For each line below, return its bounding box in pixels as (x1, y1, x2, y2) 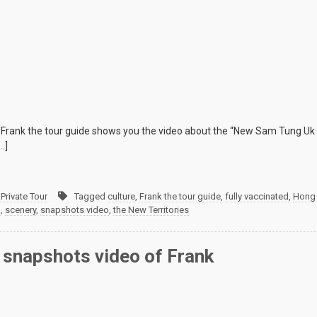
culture (108, 191, 135, 202)
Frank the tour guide (139, 191, 221, 202)
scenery (5, 204, 36, 216)
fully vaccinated (225, 191, 289, 202)
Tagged (74, 191, 108, 202)
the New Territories (113, 204, 189, 216)
